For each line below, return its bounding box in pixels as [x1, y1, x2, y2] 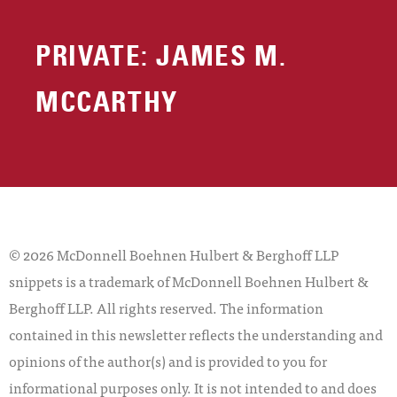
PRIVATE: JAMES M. [35, 39, 287, 74]
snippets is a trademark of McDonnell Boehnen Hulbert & [9, 269, 369, 293]
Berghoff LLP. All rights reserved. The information [9, 296, 323, 320]
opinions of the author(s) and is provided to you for [9, 349, 327, 373]
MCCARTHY [35, 85, 178, 120]
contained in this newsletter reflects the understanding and [9, 323, 383, 346]
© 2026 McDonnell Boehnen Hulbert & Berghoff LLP [9, 243, 339, 267]
